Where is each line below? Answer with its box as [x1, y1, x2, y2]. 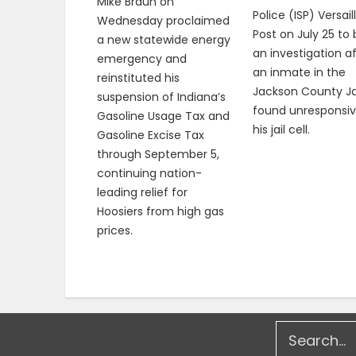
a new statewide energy [97, 31, 230, 48]
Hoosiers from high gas [97, 203, 224, 219]
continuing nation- [97, 164, 202, 181]
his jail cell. [252, 122, 310, 138]
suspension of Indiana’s [97, 88, 226, 105]
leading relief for [97, 184, 188, 200]
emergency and [97, 50, 187, 67]
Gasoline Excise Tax [97, 126, 204, 143]
